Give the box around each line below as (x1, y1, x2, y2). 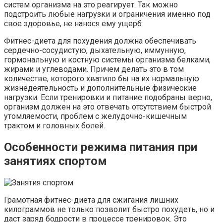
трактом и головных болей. (4, 121, 105, 131)
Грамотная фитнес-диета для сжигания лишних (4, 195, 178, 205)
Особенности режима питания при (4, 140, 197, 155)
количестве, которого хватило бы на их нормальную (4, 74, 199, 84)
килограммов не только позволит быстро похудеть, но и (4, 205, 215, 215)
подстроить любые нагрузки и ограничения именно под (4, 9, 211, 19)
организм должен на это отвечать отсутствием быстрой (4, 102, 211, 112)
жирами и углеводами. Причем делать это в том (4, 64, 184, 74)
